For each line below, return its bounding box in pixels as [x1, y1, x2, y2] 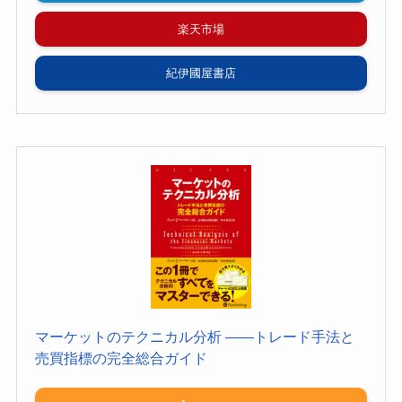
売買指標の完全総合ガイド [34, 351, 207, 367]
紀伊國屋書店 [166, 66, 236, 81]
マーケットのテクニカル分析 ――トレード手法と [34, 329, 354, 345]
